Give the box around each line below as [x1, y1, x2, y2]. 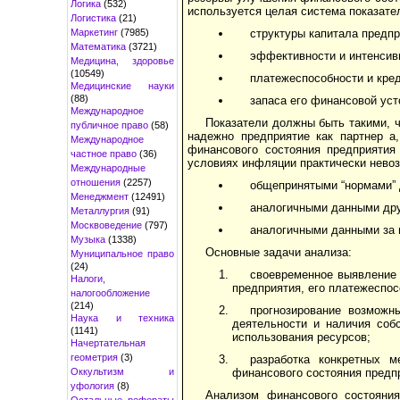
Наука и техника [71, 312, 174, 323]
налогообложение [71, 287, 150, 298]
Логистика [71, 12, 116, 23]
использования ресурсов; [232, 329, 371, 344]
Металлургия [71, 204, 129, 216]
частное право [71, 147, 137, 159]
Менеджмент [71, 190, 129, 202]
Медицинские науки [71, 79, 174, 91]
